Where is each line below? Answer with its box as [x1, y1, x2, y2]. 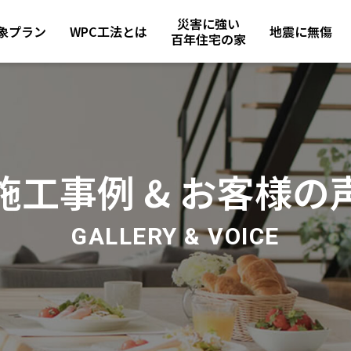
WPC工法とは [70, 22, 147, 41]
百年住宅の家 [171, 30, 246, 49]
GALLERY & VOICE [71, 223, 280, 251]
